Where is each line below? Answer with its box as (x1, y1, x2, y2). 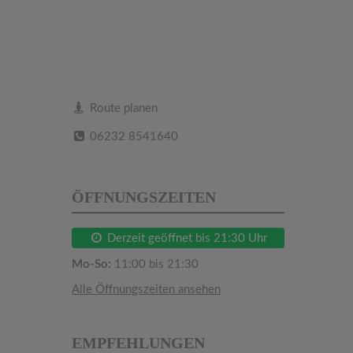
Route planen (87, 102, 158, 114)
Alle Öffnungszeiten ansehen (72, 283, 221, 295)
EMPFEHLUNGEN (72, 333, 205, 351)
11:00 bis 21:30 (111, 258, 199, 270)
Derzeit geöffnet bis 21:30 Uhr (104, 232, 268, 244)
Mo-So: (72, 258, 111, 270)
